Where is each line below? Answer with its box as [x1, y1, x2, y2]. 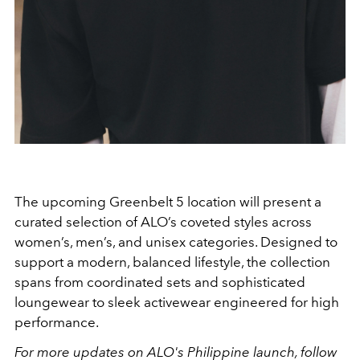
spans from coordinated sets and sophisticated [14, 274, 305, 291]
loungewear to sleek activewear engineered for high [14, 294, 339, 311]
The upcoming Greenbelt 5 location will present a [14, 194, 321, 211]
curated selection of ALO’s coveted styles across [14, 214, 312, 231]
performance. [14, 314, 99, 331]
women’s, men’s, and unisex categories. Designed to [14, 234, 337, 251]
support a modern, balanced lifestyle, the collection [14, 254, 330, 271]
